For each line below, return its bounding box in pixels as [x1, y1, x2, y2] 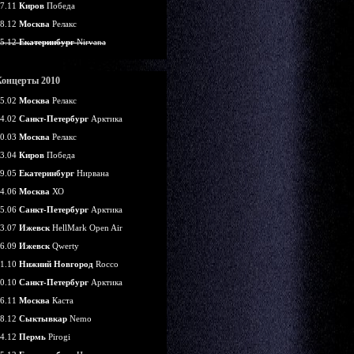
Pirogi [46, 332, 70, 341]
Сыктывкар [19, 314, 67, 323]
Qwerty [50, 241, 79, 250]
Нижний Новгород [19, 259, 93, 269]
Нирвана [74, 168, 109, 178]
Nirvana [74, 37, 106, 47]
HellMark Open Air [50, 223, 122, 232]
